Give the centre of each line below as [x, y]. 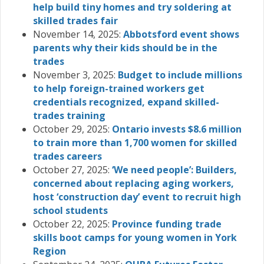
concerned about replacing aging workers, [133, 183]
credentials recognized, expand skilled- [126, 102]
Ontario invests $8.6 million [177, 129]
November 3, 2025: [75, 75]
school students [70, 210]
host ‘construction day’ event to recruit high [137, 197]
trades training [69, 115]
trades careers [67, 156]
